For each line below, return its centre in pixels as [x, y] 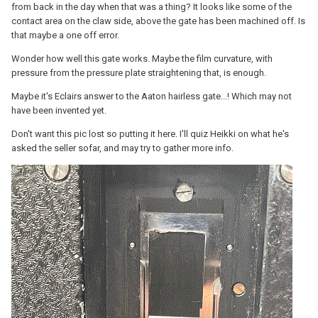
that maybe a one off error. [65, 35]
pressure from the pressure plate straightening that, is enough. [140, 72]
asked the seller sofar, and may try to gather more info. [122, 148]
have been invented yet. [59, 110]
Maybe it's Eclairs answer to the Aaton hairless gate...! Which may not [152, 96]
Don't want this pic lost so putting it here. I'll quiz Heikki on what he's [150, 133]
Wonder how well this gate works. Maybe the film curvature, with [142, 58]
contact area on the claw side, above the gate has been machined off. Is [158, 21]
